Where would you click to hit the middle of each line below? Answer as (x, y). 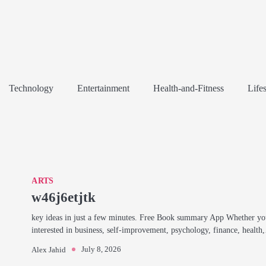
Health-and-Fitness (189, 88)
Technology (31, 88)
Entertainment (103, 88)
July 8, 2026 (102, 249)
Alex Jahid (49, 250)
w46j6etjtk (64, 197)
